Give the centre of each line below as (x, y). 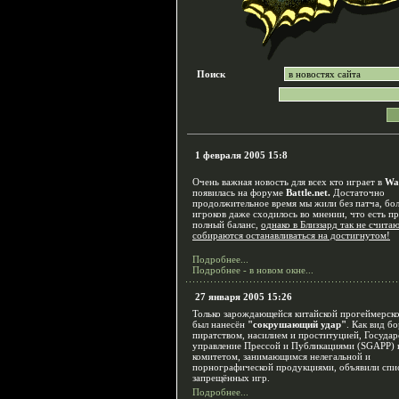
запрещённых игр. (231, 378)
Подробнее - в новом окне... (253, 270)
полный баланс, (227, 224)
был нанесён (220, 324)
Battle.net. (308, 192)
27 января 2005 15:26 (244, 297)
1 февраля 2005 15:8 (241, 155)
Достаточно (358, 192)
